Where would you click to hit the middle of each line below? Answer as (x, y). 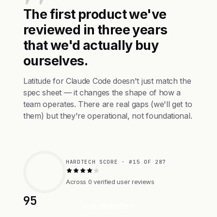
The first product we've (95, 14)
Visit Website (105, 206)
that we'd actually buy (91, 45)
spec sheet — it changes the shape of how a (102, 93)
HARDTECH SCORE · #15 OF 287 (116, 162)
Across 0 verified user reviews (110, 181)
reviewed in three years (95, 30)
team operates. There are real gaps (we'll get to (108, 104)
